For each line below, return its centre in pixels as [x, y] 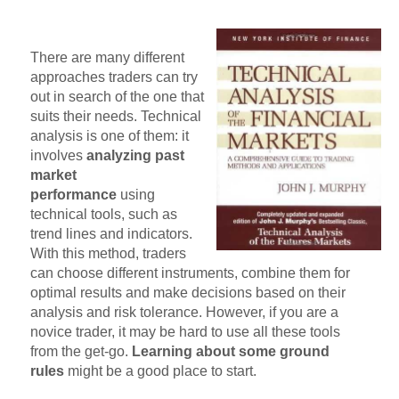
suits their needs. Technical [116, 117]
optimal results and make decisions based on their [188, 293]
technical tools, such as [104, 215]
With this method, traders [108, 254]
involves [57, 156]
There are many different [107, 58]
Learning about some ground [231, 352]
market [53, 175]
